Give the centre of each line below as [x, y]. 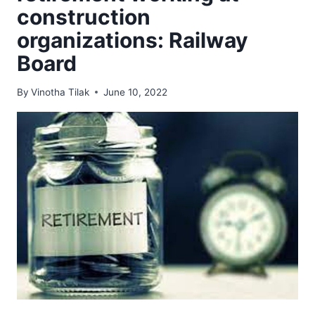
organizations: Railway [133, 40]
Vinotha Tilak [60, 92]
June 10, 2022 [136, 92]
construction [84, 17]
